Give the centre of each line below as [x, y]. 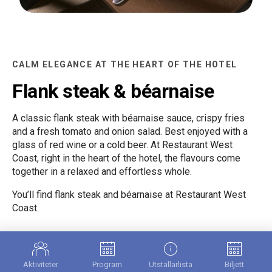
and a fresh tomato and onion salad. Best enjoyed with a [130, 131]
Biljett [234, 264]
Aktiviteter [41, 264]
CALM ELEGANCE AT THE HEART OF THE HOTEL [125, 64]
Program [107, 264]
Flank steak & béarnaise [113, 91]
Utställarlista [171, 264]
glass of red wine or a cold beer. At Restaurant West [122, 144]
